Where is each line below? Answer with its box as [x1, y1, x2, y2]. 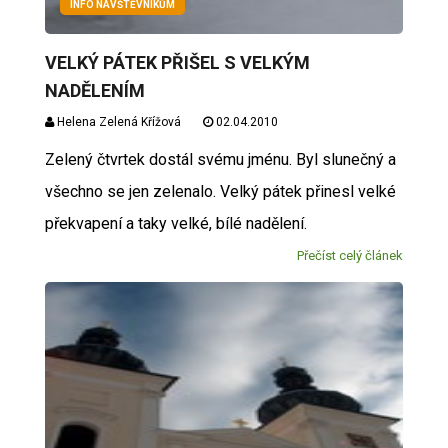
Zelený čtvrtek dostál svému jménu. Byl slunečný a [44, 149, 396, 169]
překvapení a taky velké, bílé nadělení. [44, 213, 307, 233]
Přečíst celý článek [297, 247, 404, 263]
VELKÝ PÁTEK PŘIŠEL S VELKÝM [44, 51, 310, 73]
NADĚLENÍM [44, 79, 145, 101]
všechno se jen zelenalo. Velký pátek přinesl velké [44, 181, 396, 201]
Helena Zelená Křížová [53, 114, 181, 129]
